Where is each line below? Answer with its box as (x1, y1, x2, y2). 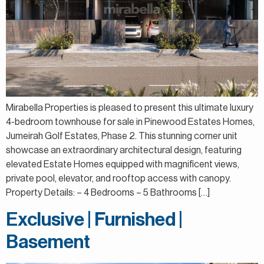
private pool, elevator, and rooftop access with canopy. (6, 174, 231, 184)
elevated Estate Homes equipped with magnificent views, (6, 160, 239, 170)
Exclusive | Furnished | (6, 210, 183, 229)
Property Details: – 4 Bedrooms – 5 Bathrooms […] (6, 188, 210, 198)
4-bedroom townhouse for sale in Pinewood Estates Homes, (6, 117, 255, 127)
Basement (6, 232, 90, 252)
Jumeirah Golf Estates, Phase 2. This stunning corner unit (6, 131, 237, 141)
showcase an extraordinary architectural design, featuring (6, 146, 242, 156)
